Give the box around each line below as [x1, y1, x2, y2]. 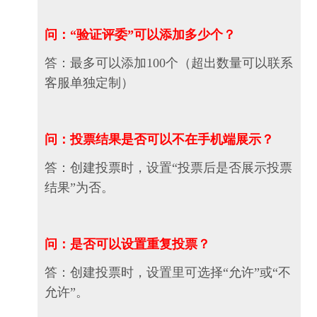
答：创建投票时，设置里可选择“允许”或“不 [45, 265, 291, 280]
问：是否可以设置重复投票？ [45, 237, 210, 252]
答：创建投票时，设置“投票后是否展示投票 [45, 161, 292, 175]
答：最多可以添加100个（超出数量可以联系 [45, 56, 293, 71]
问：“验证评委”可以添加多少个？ [45, 28, 236, 42]
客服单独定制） [45, 76, 134, 91]
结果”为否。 [45, 180, 114, 195]
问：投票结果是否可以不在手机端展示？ [45, 132, 274, 147]
